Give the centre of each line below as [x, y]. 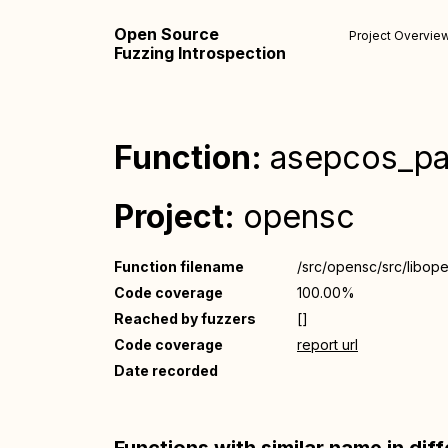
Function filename [179, 266]
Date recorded [166, 370]
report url [327, 344]
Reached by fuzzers [185, 318]
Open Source [166, 34]
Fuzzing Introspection [200, 53]
